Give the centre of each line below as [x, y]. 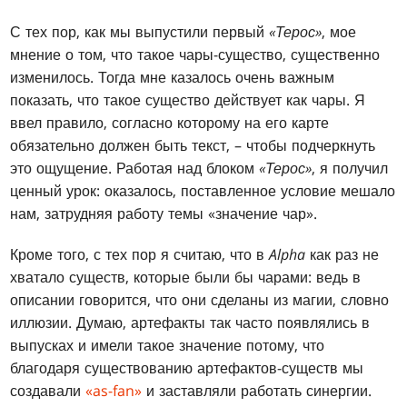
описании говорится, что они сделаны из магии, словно [200, 299]
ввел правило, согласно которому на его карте [170, 122]
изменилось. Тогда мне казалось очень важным [173, 77]
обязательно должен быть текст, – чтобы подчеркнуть [193, 145]
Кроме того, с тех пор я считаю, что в [140, 254]
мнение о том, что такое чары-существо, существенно [195, 54]
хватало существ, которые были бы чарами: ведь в [186, 277]
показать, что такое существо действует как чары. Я [188, 99]
